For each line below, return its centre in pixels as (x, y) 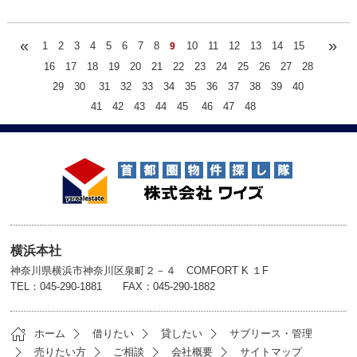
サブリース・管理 (271, 333)
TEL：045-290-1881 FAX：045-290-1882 (113, 286)
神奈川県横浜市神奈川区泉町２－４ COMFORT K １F (140, 270)
